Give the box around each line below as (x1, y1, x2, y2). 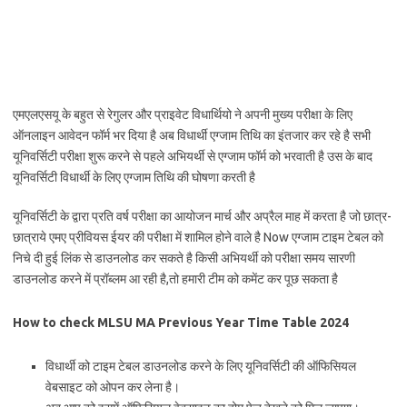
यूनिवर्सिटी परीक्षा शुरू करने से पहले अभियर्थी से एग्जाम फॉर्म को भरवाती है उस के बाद (13, 149, 372, 164)
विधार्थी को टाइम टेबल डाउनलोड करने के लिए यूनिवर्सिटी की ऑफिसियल (45, 359, 356, 373)
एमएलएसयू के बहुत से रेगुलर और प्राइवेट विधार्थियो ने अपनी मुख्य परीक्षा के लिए (13, 107, 352, 122)
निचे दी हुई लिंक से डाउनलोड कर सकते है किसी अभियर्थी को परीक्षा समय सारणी (13, 251, 355, 265)
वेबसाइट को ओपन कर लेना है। (45, 380, 180, 394)
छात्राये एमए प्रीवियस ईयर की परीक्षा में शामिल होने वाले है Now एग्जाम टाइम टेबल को (13, 230, 383, 244)
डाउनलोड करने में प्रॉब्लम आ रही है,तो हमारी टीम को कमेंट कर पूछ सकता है (13, 272, 338, 286)
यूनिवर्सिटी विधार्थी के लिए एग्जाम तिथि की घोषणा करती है (13, 170, 255, 184)
